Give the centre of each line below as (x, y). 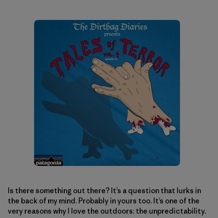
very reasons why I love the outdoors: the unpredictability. (107, 211)
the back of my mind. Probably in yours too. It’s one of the (104, 201)
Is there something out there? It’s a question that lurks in (104, 191)
